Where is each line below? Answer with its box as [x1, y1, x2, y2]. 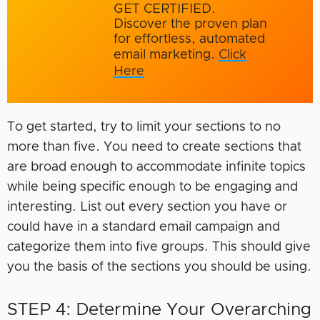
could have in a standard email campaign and [7, 221, 280, 234]
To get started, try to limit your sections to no [7, 121, 281, 134]
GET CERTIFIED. [113, 3, 216, 16]
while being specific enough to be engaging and [7, 181, 298, 194]
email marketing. [113, 49, 219, 62]
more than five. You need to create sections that [7, 141, 301, 154]
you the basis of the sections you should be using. [7, 261, 311, 274]
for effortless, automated [113, 33, 265, 46]
